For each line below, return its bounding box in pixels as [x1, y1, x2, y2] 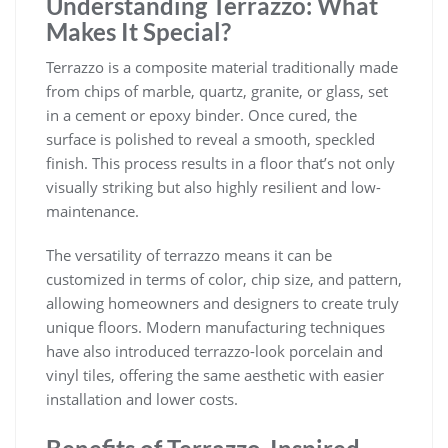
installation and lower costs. [46, 388, 238, 409]
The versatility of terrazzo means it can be [46, 244, 332, 265]
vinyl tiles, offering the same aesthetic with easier [46, 364, 384, 385]
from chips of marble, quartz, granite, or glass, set [46, 80, 388, 101]
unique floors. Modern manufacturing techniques [46, 316, 385, 337]
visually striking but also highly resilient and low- [46, 176, 381, 197]
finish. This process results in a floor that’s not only [46, 152, 395, 173]
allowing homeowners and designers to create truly [46, 292, 399, 313]
